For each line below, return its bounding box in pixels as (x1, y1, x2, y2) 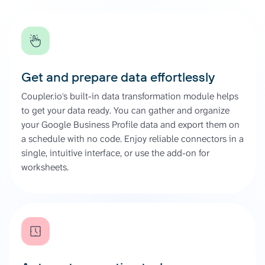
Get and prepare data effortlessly (21, 69, 215, 85)
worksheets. (21, 161, 69, 173)
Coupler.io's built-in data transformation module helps (21, 90, 238, 102)
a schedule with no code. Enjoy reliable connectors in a (21, 132, 244, 145)
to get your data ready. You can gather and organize (21, 104, 230, 117)
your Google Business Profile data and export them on (21, 118, 240, 131)
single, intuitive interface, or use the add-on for (21, 147, 209, 159)
